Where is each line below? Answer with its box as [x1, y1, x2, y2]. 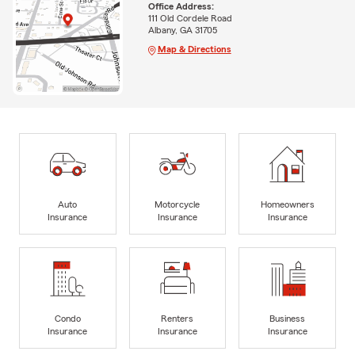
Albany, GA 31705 [147, 25, 217, 35]
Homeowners [260, 199, 315, 209]
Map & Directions [157, 44, 231, 54]
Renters [161, 313, 194, 323]
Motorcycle [155, 199, 200, 209]
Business [269, 313, 306, 323]
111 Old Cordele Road [147, 13, 232, 23]
